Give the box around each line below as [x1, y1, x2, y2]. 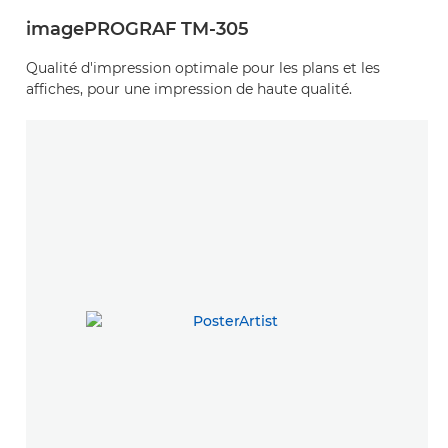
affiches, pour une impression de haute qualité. [26, 80, 352, 99]
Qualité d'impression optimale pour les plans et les [26, 59, 380, 78]
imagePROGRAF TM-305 [26, 18, 249, 41]
